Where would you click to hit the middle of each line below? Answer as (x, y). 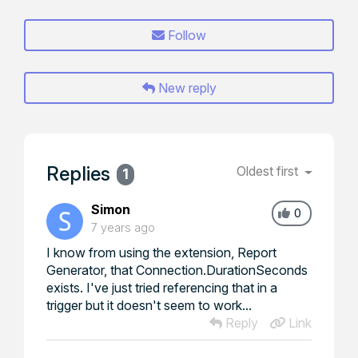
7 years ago (123, 227)
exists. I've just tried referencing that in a (162, 288)
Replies (78, 174)
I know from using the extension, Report (161, 253)
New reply (185, 88)
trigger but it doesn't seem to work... (149, 305)
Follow (187, 35)
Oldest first (269, 171)
